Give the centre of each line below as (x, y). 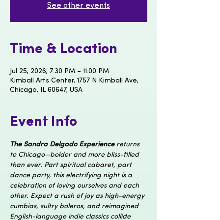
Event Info (43, 122)
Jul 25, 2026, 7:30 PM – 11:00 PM (59, 71)
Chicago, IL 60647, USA (46, 90)
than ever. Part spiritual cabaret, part (72, 165)
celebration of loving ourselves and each (75, 186)
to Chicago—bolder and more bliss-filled (75, 155)
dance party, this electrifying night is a (72, 176)
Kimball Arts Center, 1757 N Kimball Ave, (74, 81)
